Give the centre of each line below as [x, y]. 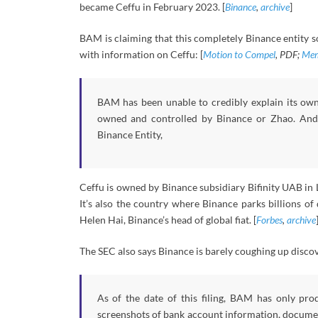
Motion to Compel [239, 55]
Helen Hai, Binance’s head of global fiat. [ [168, 219]
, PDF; [289, 55]
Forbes [269, 219]
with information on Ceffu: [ [141, 55]
